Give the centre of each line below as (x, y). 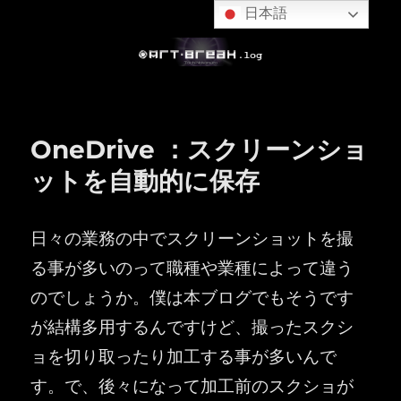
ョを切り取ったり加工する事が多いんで (184, 354)
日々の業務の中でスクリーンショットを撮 (192, 236)
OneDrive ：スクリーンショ (200, 149)
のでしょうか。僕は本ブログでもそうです (192, 295)
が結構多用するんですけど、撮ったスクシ (192, 325)
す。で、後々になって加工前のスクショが (192, 384)
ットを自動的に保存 (145, 180)
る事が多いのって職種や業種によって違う (192, 266)
